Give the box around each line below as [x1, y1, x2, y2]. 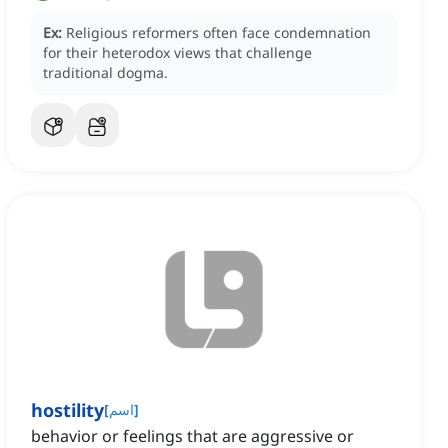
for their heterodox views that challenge [43, 43, 312, 63]
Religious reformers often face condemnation [66, 23, 371, 43]
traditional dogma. [43, 63, 168, 83]
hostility [31, 398, 104, 423]
